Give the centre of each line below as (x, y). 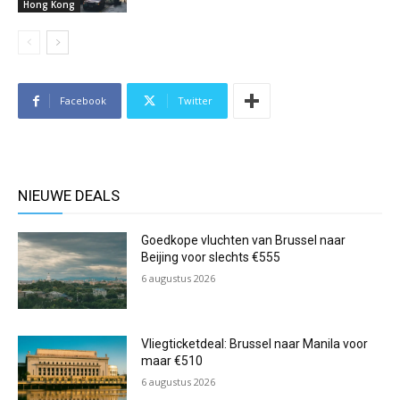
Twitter (195, 101)
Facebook (83, 101)
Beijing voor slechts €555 (211, 258)
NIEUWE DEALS (69, 196)
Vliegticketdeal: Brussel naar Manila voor (255, 343)
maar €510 (172, 360)
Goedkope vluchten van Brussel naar (244, 241)
